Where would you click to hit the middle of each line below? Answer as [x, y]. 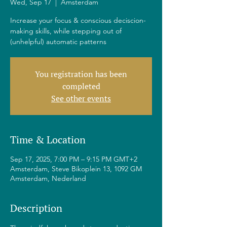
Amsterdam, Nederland [48, 178]
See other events [81, 98]
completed [81, 86]
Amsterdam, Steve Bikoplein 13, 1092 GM [76, 169]
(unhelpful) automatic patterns [58, 42]
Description [36, 208]
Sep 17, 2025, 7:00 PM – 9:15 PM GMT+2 [74, 159]
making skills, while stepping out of [66, 31]
